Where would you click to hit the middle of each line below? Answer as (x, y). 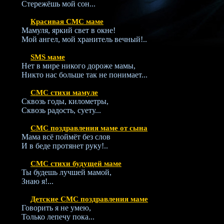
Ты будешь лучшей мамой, (66, 172)
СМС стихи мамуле (64, 92)
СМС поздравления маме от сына (89, 128)
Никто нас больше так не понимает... (84, 75)
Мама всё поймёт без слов (66, 137)
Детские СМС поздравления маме (89, 199)
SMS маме (48, 57)
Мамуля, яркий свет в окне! (68, 30)
